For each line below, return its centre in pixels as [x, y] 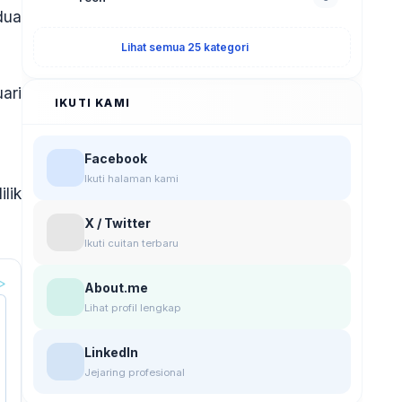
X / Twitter [118, 223]
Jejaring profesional [135, 372]
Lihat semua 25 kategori [185, 47]
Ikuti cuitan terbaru [131, 243]
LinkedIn [111, 352]
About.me [116, 288]
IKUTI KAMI [92, 103]
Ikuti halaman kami [131, 179]
